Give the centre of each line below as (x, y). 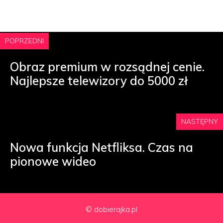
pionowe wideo (53, 161)
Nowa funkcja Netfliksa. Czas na (102, 147)
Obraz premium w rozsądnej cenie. (107, 66)
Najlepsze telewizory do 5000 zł (99, 80)
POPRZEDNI (24, 41)
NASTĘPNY (200, 121)
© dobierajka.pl (111, 209)
